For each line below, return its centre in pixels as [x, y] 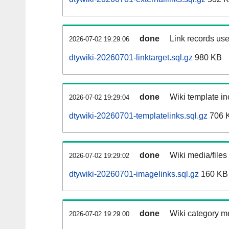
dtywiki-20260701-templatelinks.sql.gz [138, 116]
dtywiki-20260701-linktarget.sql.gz [131, 58]
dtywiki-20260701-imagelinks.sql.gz [134, 174]
